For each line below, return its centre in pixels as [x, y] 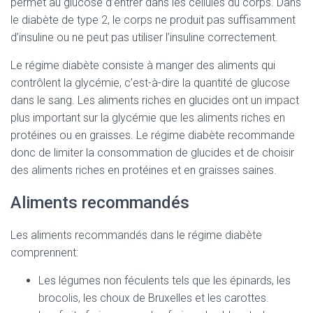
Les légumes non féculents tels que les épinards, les [165, 281]
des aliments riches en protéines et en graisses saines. [144, 170]
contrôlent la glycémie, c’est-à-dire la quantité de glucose [150, 83]
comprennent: [44, 253]
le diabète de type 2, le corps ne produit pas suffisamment [153, 20]
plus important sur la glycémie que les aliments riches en [148, 118]
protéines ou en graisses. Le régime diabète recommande [153, 135]
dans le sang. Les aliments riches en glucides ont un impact [155, 100]
